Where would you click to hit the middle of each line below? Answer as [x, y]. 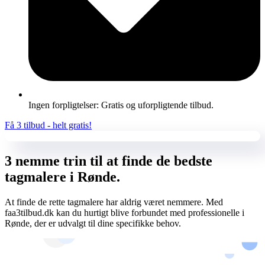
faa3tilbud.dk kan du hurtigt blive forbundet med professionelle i [125, 212]
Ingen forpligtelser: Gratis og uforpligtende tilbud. [121, 105]
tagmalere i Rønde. [62, 177]
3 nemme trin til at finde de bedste [109, 161]
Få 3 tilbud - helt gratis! [48, 125]
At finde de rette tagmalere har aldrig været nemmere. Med [114, 202]
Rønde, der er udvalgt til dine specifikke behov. [93, 223]
